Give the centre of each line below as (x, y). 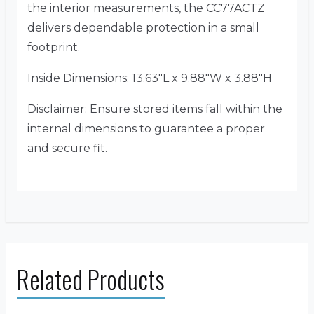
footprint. (54, 48)
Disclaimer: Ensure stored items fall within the (155, 109)
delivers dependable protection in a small (143, 28)
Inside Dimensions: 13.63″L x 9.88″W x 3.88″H (150, 78)
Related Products (91, 279)
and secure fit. (67, 149)
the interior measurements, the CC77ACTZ (146, 8)
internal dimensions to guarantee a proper (146, 129)
